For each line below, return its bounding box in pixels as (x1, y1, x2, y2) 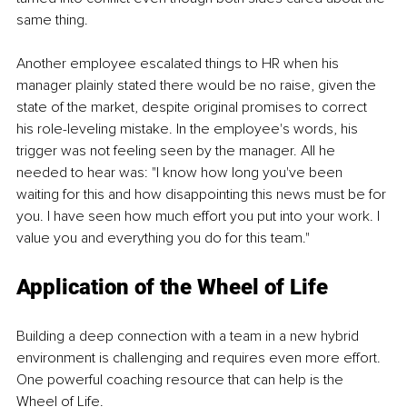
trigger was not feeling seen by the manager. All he (16, 142, 339, 161)
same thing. (16, 11, 88, 30)
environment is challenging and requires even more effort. (16, 349, 384, 368)
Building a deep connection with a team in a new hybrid (16, 327, 362, 346)
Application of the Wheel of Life (16, 274, 328, 301)
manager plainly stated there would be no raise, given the (16, 76, 380, 95)
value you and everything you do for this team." (16, 229, 310, 248)
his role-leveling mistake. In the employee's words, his (16, 120, 362, 139)
